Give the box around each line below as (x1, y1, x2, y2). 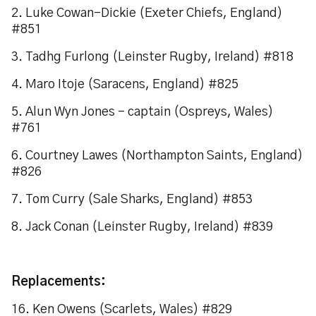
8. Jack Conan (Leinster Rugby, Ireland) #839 (11, 221, 273, 233)
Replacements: (11, 276, 106, 288)
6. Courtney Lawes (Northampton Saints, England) (11, 150, 303, 162)
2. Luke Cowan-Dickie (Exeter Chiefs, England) (11, 7, 283, 20)
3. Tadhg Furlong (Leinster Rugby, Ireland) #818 (11, 51, 296, 63)
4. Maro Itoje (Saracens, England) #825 (11, 78, 238, 91)
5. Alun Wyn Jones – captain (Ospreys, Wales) (11, 106, 274, 119)
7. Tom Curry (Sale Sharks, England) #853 (11, 193, 253, 206)
